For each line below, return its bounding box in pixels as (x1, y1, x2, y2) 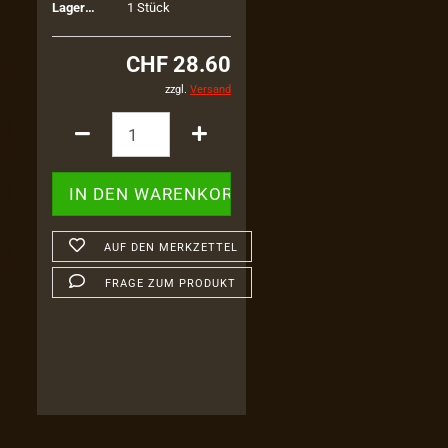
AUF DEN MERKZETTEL (103, 241, 238, 254)
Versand (189, 83, 231, 96)
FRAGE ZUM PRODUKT (105, 277, 237, 290)
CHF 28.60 (125, 52, 231, 77)
